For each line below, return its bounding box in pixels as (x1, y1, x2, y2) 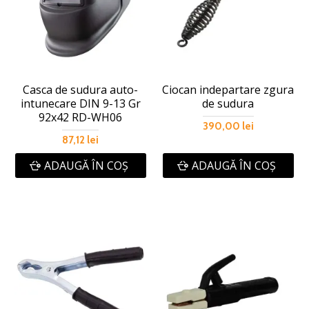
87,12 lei (62, 134, 99, 147)
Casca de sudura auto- (23, 82, 139, 98)
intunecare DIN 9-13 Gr (20, 96, 141, 112)
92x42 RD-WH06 (39, 110, 123, 126)
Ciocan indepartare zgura (162, 82, 295, 98)
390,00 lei (202, 120, 254, 133)
